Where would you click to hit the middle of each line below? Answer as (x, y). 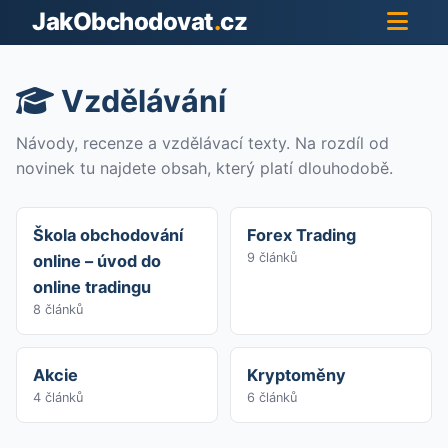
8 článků (58, 309)
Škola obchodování (108, 234)
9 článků (272, 257)
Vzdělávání (140, 101)
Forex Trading (301, 234)
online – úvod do (97, 260)
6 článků (272, 397)
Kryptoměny (296, 374)
